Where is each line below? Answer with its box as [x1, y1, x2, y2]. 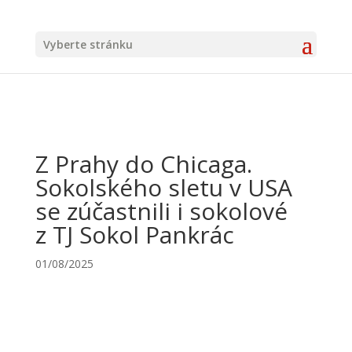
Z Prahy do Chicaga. [35, 148, 252, 180]
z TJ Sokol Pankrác [35, 218, 234, 251]
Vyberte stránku [42, 37, 133, 52]
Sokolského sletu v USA [35, 171, 292, 203]
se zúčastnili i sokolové [35, 195, 288, 227]
